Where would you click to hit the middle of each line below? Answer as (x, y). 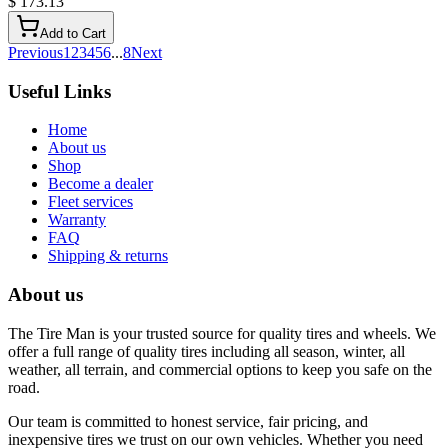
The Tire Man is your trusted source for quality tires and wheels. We (222, 333)
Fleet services (90, 202)
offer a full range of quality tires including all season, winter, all (206, 351)
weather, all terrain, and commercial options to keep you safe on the (220, 369)
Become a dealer (100, 184)
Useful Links (59, 91)
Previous (35, 52)
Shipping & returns (108, 256)
